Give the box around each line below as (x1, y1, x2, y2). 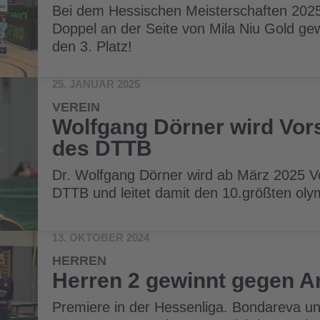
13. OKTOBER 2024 (52, 231, 150, 244)
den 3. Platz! (52, 39, 133, 54)
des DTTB (52, 136, 153, 160)
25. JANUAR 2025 (52, 77, 141, 90)
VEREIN (52, 99, 101, 114)
